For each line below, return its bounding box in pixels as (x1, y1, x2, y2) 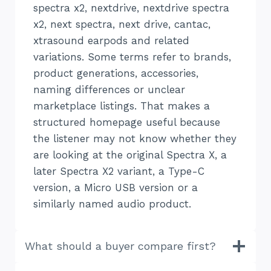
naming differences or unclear (33, 83, 185, 96)
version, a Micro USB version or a (33, 181, 198, 194)
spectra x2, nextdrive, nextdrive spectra (33, 2, 229, 15)
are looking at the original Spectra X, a (33, 149, 227, 162)
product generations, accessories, (33, 67, 198, 80)
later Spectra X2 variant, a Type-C (33, 165, 204, 178)
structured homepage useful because (33, 116, 220, 129)
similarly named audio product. (33, 198, 191, 211)
